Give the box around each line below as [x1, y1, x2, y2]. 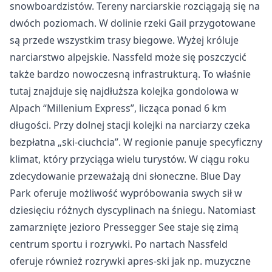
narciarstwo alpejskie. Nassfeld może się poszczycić [10, 50, 246, 64]
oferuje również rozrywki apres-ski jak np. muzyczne [10, 254, 251, 268]
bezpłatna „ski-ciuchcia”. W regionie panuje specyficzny [10, 135, 262, 149]
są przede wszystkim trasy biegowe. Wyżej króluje [10, 33, 239, 47]
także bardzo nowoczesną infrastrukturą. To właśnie [10, 67, 251, 81]
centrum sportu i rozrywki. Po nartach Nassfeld [10, 237, 228, 251]
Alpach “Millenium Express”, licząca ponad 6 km [10, 101, 226, 115]
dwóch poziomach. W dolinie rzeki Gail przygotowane [10, 16, 256, 30]
